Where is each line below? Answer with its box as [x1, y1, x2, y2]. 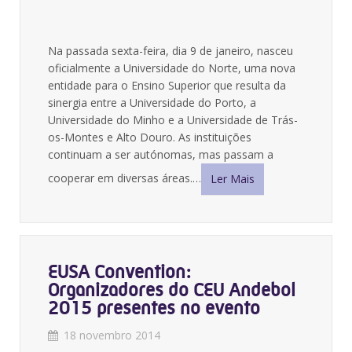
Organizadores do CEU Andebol [48, 279, 295, 301]
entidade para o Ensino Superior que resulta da [48, 78, 286, 93]
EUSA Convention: [48, 261, 191, 283]
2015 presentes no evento [48, 297, 260, 319]
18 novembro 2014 [64, 328, 160, 343]
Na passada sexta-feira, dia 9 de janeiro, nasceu [48, 43, 293, 58]
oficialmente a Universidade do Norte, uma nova [48, 60, 295, 75]
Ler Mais [211, 171, 255, 186]
